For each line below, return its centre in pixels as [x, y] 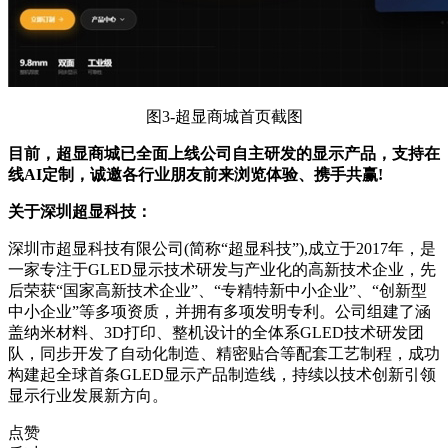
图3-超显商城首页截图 [224, 116]
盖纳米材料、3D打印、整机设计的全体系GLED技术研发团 [216, 332]
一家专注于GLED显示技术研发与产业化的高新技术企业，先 [222, 269]
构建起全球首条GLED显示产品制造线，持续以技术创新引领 [222, 374]
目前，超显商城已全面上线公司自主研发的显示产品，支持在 [224, 153]
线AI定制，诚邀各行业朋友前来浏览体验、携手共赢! [195, 174]
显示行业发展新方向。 [88, 395]
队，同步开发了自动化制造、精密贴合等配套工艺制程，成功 [224, 353]
